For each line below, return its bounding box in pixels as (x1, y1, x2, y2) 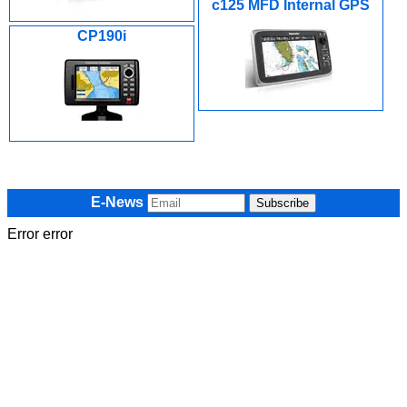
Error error (7, 226, 73, 242)
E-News (91, 194, 144, 210)
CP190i (77, 28, 126, 44)
